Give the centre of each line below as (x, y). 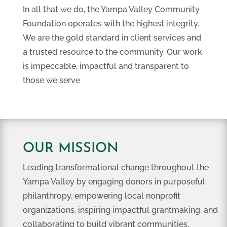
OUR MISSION (70, 149)
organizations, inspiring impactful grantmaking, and (120, 210)
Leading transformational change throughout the (116, 167)
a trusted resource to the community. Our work (112, 52)
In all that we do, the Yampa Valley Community (111, 9)
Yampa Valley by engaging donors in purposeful (114, 182)
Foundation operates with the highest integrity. (111, 24)
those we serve (51, 80)
